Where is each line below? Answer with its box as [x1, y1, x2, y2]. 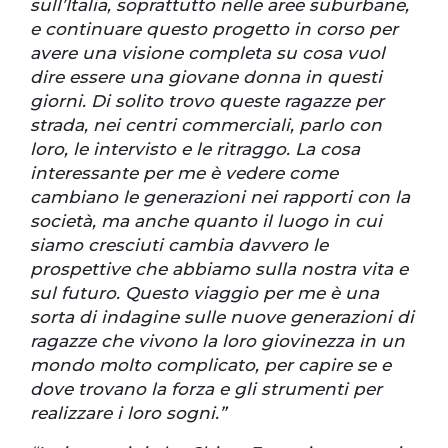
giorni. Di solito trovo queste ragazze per [30, 91, 384, 112]
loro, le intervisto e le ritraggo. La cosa [30, 139, 360, 160]
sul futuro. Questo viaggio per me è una [30, 283, 379, 304]
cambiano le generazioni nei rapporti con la [30, 187, 410, 208]
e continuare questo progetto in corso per [30, 19, 398, 40]
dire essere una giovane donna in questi [30, 67, 382, 88]
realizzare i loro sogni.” [30, 403, 226, 424]
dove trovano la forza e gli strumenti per [30, 379, 382, 400]
